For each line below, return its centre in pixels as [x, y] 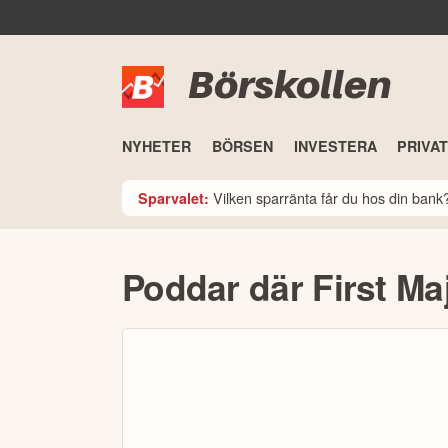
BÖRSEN [242, 146]
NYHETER [156, 146]
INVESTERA [335, 146]
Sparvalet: [173, 197]
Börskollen [289, 84]
